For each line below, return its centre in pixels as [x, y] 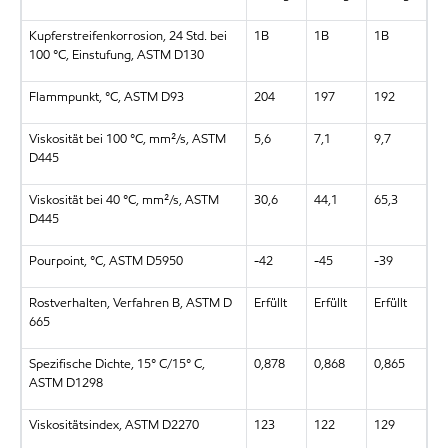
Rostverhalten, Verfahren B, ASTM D [130, 302]
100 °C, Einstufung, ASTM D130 [116, 54]
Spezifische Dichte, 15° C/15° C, [116, 363]
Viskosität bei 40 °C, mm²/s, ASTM [123, 199]
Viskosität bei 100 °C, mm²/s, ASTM [127, 138]
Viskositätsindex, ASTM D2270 [113, 424]
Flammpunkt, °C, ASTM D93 [106, 96]
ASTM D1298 [65, 382]
